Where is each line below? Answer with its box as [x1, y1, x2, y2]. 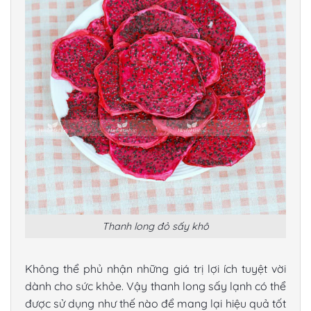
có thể [251, 279, 287, 294]
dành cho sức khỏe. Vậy [25, 279, 151, 294]
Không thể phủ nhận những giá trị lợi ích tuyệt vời [25, 262, 286, 276]
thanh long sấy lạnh [150, 279, 252, 294]
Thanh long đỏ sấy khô [102, 219, 209, 233]
